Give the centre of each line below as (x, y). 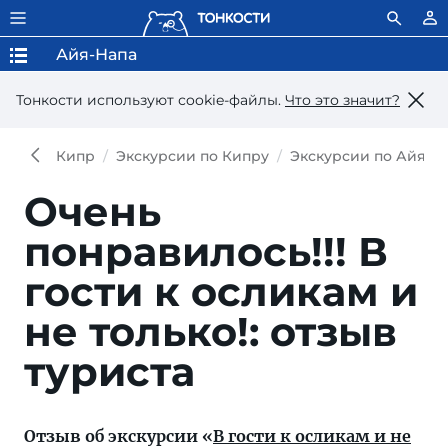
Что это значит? (342, 99)
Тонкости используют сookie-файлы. (150, 99)
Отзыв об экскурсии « (118, 436)
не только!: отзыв (210, 331)
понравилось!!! (191, 251)
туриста (109, 371)
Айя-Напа (96, 54)
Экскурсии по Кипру (192, 156)
